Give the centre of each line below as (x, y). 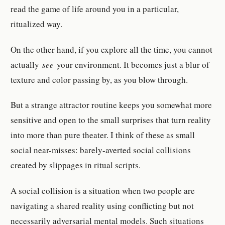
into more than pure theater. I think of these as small (103, 135)
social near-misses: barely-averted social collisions (101, 150)
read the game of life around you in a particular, (95, 9)
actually (27, 64)
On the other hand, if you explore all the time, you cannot (112, 49)
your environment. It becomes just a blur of (133, 64)
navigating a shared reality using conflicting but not (102, 205)
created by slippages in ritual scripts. (76, 165)
